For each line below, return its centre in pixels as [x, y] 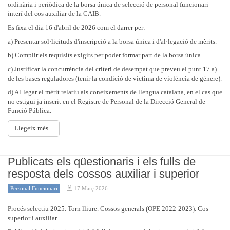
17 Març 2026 [91, 188]
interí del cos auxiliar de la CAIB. [54, 14]
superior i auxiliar [32, 218]
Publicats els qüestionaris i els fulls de [102, 161]
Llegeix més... [34, 128]
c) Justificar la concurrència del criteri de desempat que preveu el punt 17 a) [112, 69]
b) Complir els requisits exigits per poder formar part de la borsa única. [105, 55]
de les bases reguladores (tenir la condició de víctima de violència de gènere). [115, 78]
